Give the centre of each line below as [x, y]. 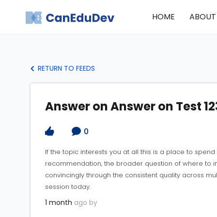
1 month [59, 203]
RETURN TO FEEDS [65, 68]
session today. [68, 187]
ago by [85, 203]
